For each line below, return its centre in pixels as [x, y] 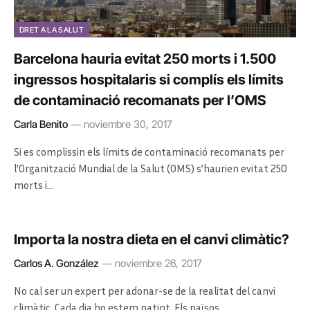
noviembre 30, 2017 [128, 124]
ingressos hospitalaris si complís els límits [149, 79]
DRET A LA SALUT [52, 29]
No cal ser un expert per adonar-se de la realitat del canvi [145, 290]
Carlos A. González [56, 263]
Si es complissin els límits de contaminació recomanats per [149, 151]
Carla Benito [41, 124]
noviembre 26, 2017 [158, 263]
